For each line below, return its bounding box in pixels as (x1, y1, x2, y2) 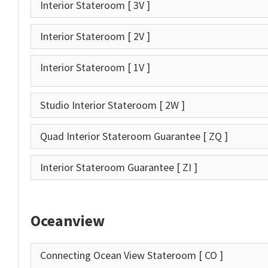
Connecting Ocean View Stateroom (40, 248, 199, 262)
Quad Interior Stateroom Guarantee (40, 129, 203, 143)
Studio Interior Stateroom (40, 98, 159, 112)
